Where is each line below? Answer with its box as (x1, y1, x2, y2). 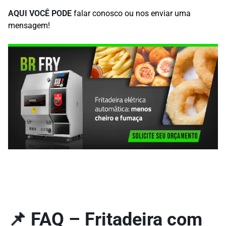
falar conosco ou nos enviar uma (72, 9, 191, 18)
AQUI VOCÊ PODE (8, 9, 72, 18)
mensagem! (8, 21, 50, 30)
